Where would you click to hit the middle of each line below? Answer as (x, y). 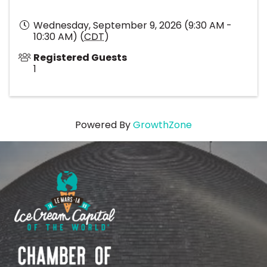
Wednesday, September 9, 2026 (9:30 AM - (133, 26)
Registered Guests (80, 58)
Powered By (104, 125)
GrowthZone (162, 125)
